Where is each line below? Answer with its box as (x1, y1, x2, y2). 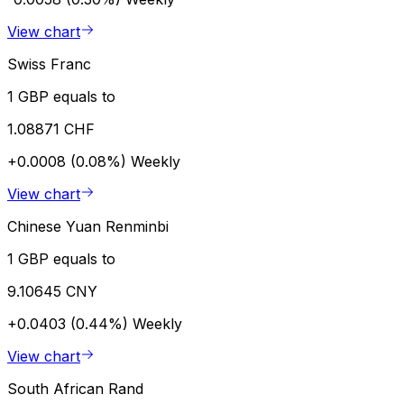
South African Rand (7, 379, 143, 398)
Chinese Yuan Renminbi (7, 216, 169, 235)
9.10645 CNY (7, 281, 97, 300)
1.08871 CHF (7, 119, 95, 138)
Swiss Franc (7, 54, 91, 73)
